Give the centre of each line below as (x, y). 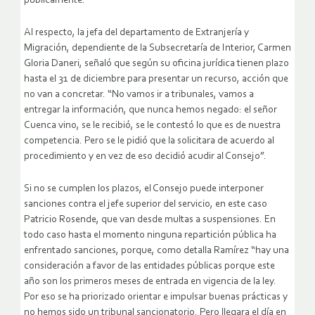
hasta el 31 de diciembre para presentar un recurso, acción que (156, 79)
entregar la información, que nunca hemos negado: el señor (150, 110)
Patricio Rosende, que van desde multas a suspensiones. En (150, 220)
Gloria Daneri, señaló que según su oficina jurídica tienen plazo (156, 64)
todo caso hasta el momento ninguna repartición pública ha (150, 236)
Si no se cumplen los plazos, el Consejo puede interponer (144, 189)
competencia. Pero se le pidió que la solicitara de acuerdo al (149, 141)
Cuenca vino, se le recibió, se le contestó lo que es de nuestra (152, 126)
